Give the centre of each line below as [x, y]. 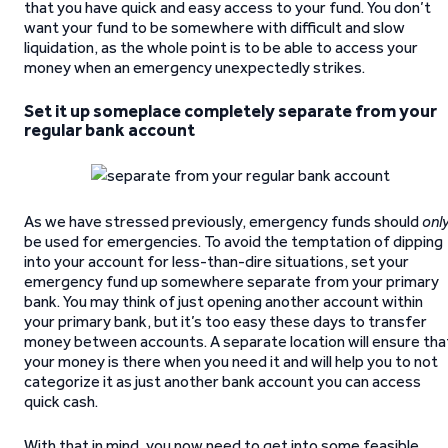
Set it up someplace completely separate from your [230, 111]
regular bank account [109, 130]
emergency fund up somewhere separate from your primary [231, 281]
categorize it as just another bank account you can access [222, 381]
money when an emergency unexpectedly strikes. [194, 67]
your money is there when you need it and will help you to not [231, 361]
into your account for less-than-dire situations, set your [216, 261]
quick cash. [61, 401]
